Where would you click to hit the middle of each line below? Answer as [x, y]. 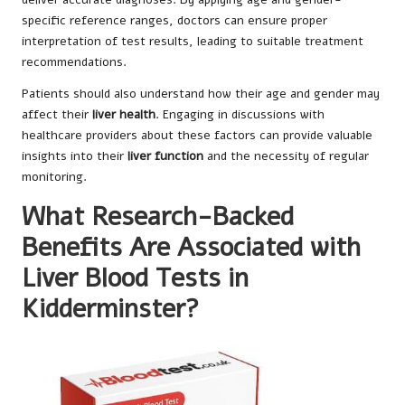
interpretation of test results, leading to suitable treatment [193, 41]
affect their [57, 114]
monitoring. [54, 176]
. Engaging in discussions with [240, 114]
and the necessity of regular [286, 155]
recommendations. [74, 61]
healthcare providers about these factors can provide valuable [197, 135]
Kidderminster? [111, 308]
